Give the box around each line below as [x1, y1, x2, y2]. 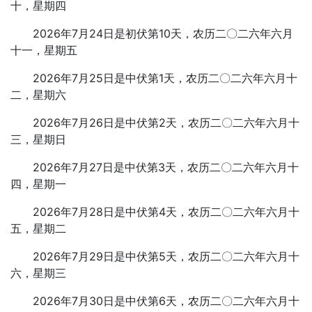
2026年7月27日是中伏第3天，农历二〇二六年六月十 [33, 160, 299, 174]
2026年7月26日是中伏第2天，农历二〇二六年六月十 [33, 116, 299, 130]
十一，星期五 [10, 43, 77, 57]
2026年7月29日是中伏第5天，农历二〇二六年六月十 [33, 249, 299, 263]
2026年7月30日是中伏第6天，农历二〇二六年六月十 [33, 294, 299, 308]
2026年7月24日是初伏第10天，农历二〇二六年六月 [33, 26, 293, 40]
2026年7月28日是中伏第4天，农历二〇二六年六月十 [33, 205, 299, 219]
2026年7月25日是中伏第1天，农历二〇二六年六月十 [33, 71, 297, 85]
